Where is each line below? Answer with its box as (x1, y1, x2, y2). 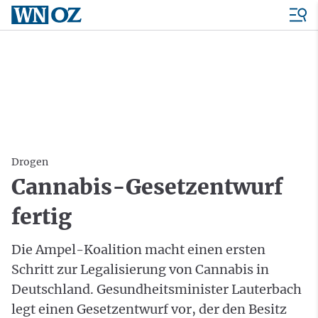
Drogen (11, 155, 48, 168)
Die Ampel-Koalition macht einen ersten (11, 241, 265, 258)
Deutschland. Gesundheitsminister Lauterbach (11, 281, 302, 297)
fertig (11, 203, 72, 230)
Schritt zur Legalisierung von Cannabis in (11, 261, 269, 278)
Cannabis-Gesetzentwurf (11, 173, 283, 200)
